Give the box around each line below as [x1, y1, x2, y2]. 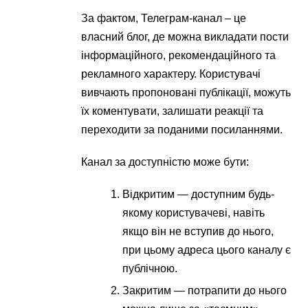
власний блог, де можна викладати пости [81, 31, 289, 43]
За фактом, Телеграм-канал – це [81, 12, 247, 24]
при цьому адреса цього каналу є [122, 244, 291, 256]
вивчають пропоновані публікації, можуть [81, 87, 291, 98]
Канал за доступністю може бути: [81, 156, 250, 168]
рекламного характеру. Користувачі [81, 68, 261, 80]
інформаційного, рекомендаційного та [81, 49, 276, 61]
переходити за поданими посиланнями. [81, 124, 283, 135]
